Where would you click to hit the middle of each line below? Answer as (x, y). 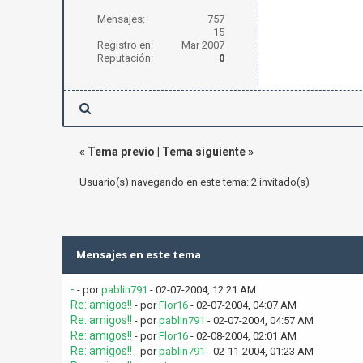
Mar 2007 (203, 45)
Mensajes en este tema (138, 254)
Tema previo (121, 152)
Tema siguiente (203, 152)
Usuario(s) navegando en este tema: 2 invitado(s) (194, 182)
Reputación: (125, 58)
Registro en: (125, 45)
